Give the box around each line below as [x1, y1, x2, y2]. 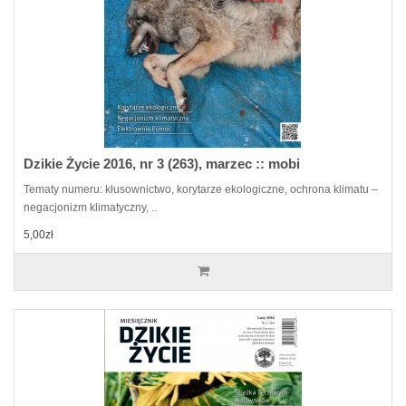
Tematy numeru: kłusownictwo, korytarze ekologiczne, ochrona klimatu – [24, 183, 378, 196]
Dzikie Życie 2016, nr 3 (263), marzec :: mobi [24, 156, 300, 171]
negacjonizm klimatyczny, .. [24, 201, 157, 214]
